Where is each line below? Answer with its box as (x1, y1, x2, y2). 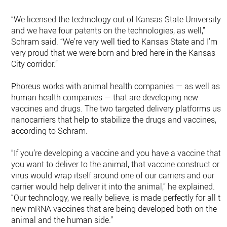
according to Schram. (11, 125, 88, 136)
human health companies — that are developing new (11, 92, 199, 103)
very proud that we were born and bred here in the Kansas (11, 47, 216, 58)
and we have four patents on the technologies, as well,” (11, 25, 206, 36)
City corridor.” (11, 58, 58, 69)
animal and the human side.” (11, 214, 113, 225)
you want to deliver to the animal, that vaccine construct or (11, 159, 220, 170)
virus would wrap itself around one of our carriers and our (11, 170, 215, 181)
